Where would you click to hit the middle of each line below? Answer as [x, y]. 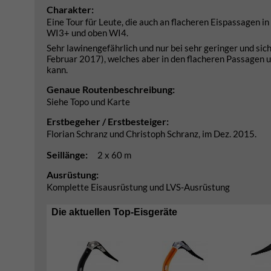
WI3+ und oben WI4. [87, 33]
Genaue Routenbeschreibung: [111, 89]
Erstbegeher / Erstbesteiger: [108, 121]
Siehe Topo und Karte [88, 102]
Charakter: [70, 9]
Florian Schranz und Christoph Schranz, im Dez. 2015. [152, 134]
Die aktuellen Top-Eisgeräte [114, 212]
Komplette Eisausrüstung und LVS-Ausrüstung [138, 187]
